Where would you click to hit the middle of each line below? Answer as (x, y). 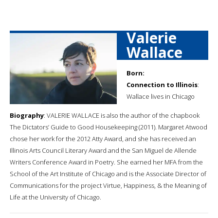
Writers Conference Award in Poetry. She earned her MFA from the (106, 162)
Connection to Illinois (162, 84)
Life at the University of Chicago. (55, 197)
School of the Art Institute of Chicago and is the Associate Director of (108, 173)
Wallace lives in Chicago (161, 96)
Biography (27, 115)
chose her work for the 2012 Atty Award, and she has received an (103, 138)
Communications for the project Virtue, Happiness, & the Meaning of (108, 185)
